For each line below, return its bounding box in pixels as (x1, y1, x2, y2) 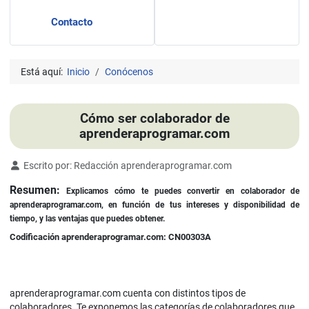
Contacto (31, 15, 112, 28)
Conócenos (104, 66, 153, 78)
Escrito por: (21, 160, 74, 172)
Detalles (8, 159, 46, 171)
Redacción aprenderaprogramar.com (73, 160, 232, 172)
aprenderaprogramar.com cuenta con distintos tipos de (9, 288, 246, 299)
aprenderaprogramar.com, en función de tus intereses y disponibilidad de (9, 200, 300, 210)
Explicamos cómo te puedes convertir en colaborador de (66, 186, 300, 197)
